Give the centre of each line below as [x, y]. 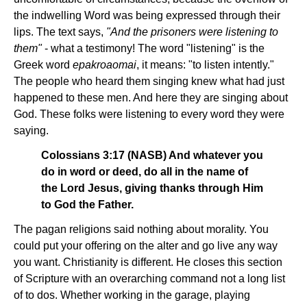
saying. [31, 131]
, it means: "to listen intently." [205, 65]
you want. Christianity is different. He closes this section [148, 262]
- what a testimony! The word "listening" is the [155, 49]
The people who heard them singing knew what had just [149, 82]
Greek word [43, 65]
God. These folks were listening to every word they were [149, 114]
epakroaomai [105, 65]
